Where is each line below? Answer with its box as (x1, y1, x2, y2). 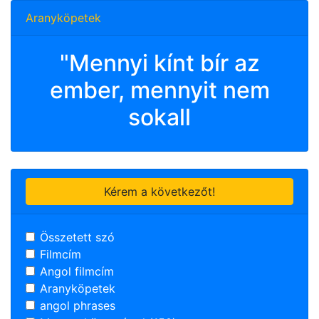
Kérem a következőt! (104, 184, 215, 199)
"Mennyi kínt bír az (59, 49, 260, 77)
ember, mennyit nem (49, 76, 270, 104)
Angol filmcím (40, 264, 114, 278)
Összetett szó (40, 230, 115, 244)
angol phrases (40, 298, 115, 313)
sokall (128, 103, 191, 131)
